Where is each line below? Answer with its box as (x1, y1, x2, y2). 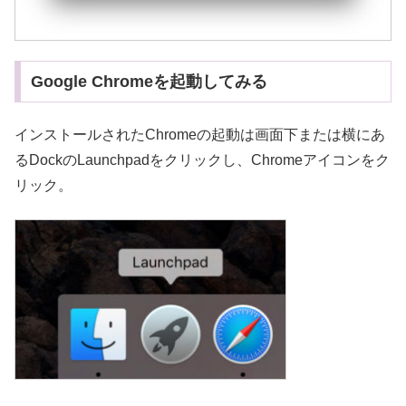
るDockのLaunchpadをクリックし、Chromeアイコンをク (14, 152, 390, 169)
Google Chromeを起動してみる (30, 72, 267, 91)
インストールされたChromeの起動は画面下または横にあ (14, 127, 385, 143)
